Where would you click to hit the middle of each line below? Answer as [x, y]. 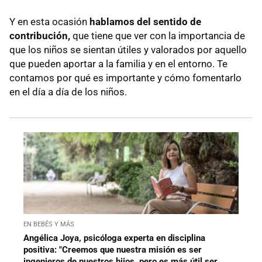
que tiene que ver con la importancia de [158, 35]
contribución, [40, 35]
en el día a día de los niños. [68, 92]
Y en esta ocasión [49, 21]
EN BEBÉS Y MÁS [49, 224]
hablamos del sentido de [145, 21]
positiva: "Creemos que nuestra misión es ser [113, 249]
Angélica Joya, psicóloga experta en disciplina [114, 238]
